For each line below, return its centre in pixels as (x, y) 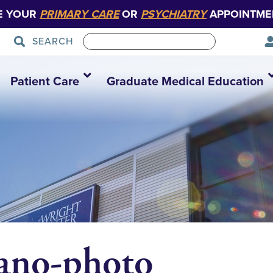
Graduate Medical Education (185, 82)
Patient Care (44, 82)
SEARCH (53, 41)
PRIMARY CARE (79, 14)
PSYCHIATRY (174, 14)
